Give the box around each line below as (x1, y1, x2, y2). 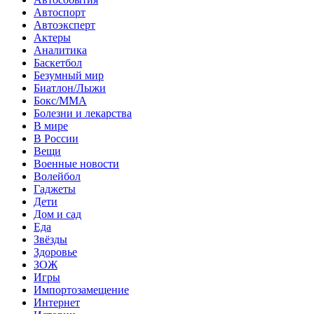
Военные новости (34, 157, 119, 170)
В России (34, 132, 78, 144)
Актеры (34, 31, 71, 43)
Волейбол (34, 170, 81, 182)
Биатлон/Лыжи (34, 81, 106, 94)
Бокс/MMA (34, 94, 87, 107)
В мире (34, 119, 68, 132)
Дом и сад (34, 207, 81, 220)
